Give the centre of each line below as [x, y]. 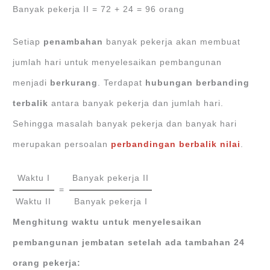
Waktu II [34, 201]
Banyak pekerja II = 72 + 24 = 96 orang [99, 9]
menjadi [32, 83]
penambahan [74, 42]
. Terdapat [120, 83]
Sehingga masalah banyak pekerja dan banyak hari [125, 124]
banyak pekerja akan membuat [172, 42]
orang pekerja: [47, 263]
